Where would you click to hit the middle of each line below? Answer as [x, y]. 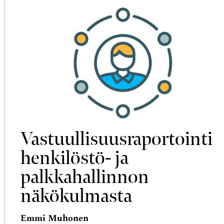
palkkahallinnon [85, 177]
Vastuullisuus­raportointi [116, 139]
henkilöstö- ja [74, 158]
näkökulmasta [76, 196]
